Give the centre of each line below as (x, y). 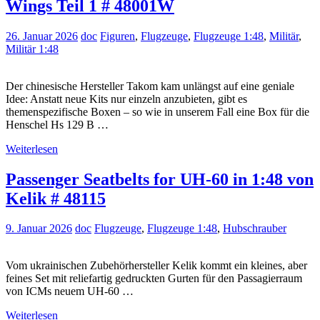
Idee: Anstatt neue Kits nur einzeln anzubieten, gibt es (126, 99)
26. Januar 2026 (42, 36)
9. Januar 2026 (39, 229)
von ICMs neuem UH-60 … (70, 291)
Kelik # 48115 (56, 198)
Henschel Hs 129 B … (57, 124)
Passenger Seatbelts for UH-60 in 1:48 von (160, 179)
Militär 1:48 (32, 49)
